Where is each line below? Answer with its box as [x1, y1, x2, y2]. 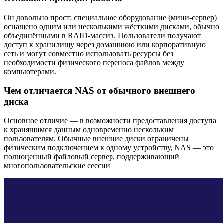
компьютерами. [4, 67, 56, 76]
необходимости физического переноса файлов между [4, 58, 184, 67]
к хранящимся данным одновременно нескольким [4, 125, 174, 134]
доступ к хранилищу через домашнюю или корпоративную [4, 40, 206, 49]
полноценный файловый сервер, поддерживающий [4, 152, 179, 161]
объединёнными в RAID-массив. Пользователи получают [4, 31, 201, 40]
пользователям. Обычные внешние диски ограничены [4, 134, 189, 143]
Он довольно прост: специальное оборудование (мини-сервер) [4, 13, 217, 22]
